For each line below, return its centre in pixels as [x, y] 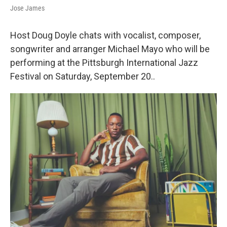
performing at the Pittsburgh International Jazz [104, 63]
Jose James [27, 8]
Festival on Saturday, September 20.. [83, 77]
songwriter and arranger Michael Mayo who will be [110, 49]
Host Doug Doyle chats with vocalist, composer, [105, 35]
